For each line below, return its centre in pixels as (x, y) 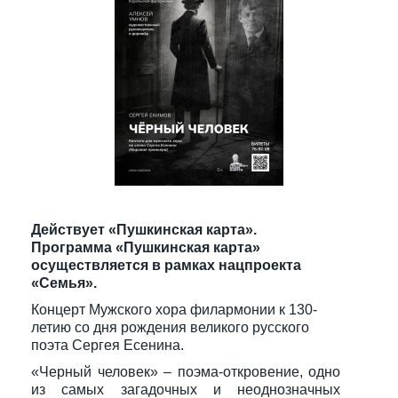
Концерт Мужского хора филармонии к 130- (174, 310)
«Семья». (64, 283)
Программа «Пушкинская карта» (146, 247)
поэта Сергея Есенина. (107, 345)
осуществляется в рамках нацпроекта (166, 265)
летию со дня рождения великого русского (170, 327)
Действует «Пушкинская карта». (144, 230)
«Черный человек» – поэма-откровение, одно (186, 372)
